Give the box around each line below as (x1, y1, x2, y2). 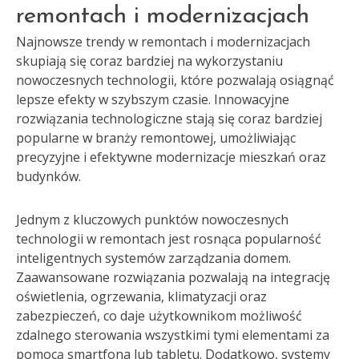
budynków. (16, 167, 81, 185)
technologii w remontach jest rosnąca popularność (16, 230, 321, 248)
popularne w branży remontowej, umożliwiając (16, 129, 296, 147)
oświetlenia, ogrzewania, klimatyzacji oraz (16, 288, 267, 305)
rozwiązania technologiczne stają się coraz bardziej (16, 110, 322, 127)
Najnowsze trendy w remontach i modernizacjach (16, 33, 310, 50)
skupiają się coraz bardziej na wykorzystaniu (16, 52, 283, 70)
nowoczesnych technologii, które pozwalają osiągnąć (16, 71, 334, 89)
